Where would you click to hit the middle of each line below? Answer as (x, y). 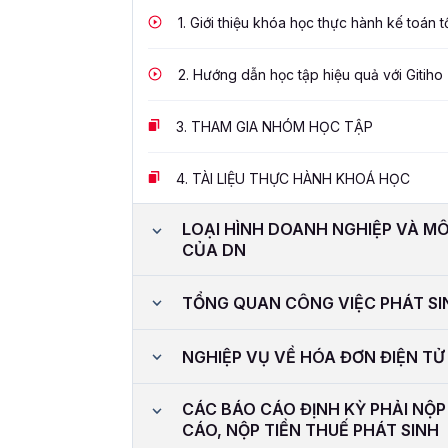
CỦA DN (214, 250)
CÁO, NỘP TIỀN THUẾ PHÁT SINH (311, 430)
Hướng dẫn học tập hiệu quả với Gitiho (316, 75)
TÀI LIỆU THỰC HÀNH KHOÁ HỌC (299, 179)
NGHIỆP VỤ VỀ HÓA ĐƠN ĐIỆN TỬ (314, 356)
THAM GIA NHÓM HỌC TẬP (280, 127)
